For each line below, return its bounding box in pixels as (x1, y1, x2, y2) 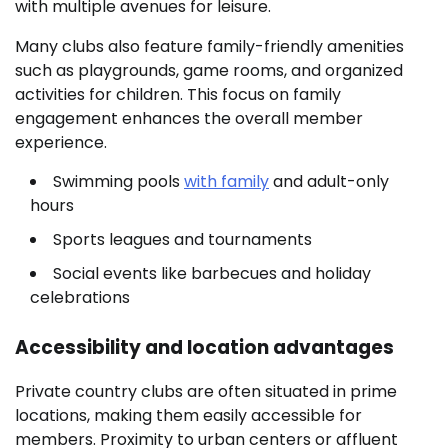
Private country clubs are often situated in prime (15, 380, 397, 404)
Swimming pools (53, 169, 184, 193)
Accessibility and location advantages (15, 333, 394, 361)
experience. (15, 130, 107, 154)
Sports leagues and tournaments (53, 227, 312, 251)
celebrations (30, 285, 130, 309)
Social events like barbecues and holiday (53, 261, 371, 285)
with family (184, 169, 269, 193)
